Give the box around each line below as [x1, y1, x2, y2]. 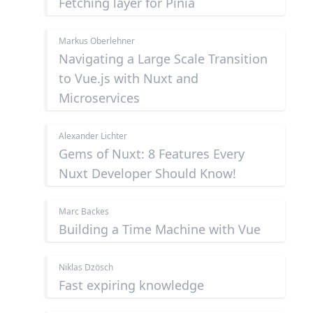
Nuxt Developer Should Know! [59, 165, 236, 182]
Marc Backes [59, 205, 109, 218]
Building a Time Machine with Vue [59, 221, 261, 238]
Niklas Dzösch [59, 261, 113, 274]
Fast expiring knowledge [59, 277, 204, 294]
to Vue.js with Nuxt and [59, 70, 198, 87]
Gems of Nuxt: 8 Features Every [59, 145, 245, 163]
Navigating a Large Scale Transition [59, 50, 268, 68]
